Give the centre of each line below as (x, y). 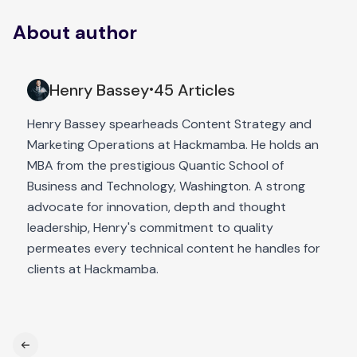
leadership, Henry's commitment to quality (150, 227)
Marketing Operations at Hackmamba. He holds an (173, 144)
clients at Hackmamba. (93, 269)
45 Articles (194, 90)
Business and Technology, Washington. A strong (166, 186)
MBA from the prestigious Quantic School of (155, 165)
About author (75, 32)
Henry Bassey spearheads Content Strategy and (169, 124)
